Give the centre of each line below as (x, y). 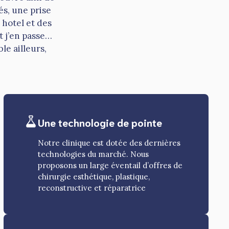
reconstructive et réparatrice (91, 188)
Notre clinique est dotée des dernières (109, 143)
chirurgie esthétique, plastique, (94, 177)
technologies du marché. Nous (93, 154)
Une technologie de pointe (100, 122)
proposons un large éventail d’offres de (110, 166)
